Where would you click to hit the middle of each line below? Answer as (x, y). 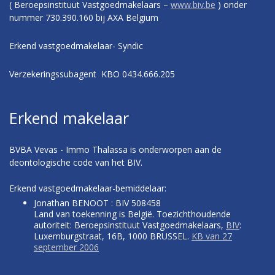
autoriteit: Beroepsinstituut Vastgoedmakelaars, (130, 225)
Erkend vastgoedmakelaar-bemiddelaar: (88, 188)
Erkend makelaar (69, 118)
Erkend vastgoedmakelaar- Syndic (76, 46)
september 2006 (66, 247)
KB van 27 (212, 236)
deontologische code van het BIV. (76, 163)
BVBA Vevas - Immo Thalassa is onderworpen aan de (115, 150)
